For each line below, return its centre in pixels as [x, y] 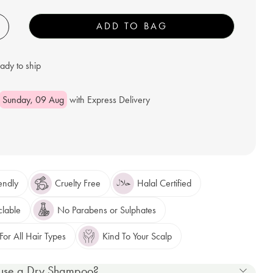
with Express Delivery [108, 100]
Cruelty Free [78, 183]
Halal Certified [164, 183]
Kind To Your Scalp [137, 236]
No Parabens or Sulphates [107, 210]
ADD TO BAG [132, 26]
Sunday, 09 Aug [33, 100]
